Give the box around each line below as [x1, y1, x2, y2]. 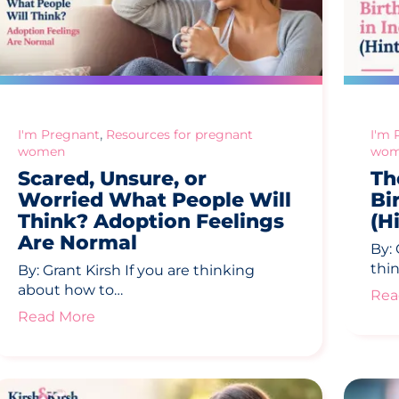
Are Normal [17, 231, 137, 256]
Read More [17, 308, 95, 326]
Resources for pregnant [105, 126, 253, 143]
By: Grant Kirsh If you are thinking [17, 262, 255, 280]
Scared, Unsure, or [17, 167, 207, 191]
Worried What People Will [17, 188, 291, 213]
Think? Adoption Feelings [17, 209, 284, 234]
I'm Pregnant [17, 126, 100, 143]
